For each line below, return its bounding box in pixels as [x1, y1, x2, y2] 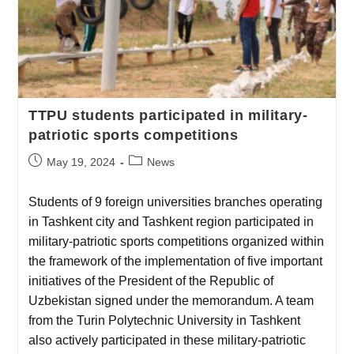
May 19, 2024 [46, 156, 115, 169]
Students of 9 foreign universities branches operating [28, 195, 322, 209]
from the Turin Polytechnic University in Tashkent [28, 314, 300, 328]
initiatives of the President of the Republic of [28, 274, 273, 288]
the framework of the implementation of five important [28, 254, 322, 269]
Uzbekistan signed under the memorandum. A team [28, 294, 314, 308]
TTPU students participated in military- [28, 107, 308, 124]
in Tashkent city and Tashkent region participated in [28, 215, 314, 229]
